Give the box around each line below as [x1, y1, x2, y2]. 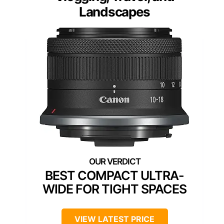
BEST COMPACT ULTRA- [45, 168, 184, 183]
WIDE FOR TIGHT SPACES [42, 181, 186, 197]
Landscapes [79, 4, 150, 20]
